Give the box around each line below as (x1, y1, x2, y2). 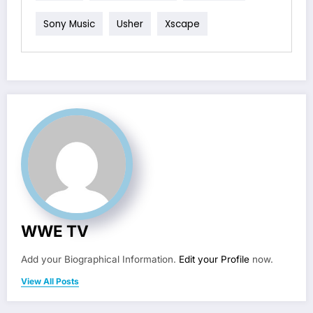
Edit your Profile (179, 254, 249, 265)
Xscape (165, 17, 200, 31)
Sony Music (43, 17, 95, 31)
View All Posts (21, 276, 79, 287)
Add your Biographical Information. (21, 254, 179, 265)
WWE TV (21, 221, 89, 241)
